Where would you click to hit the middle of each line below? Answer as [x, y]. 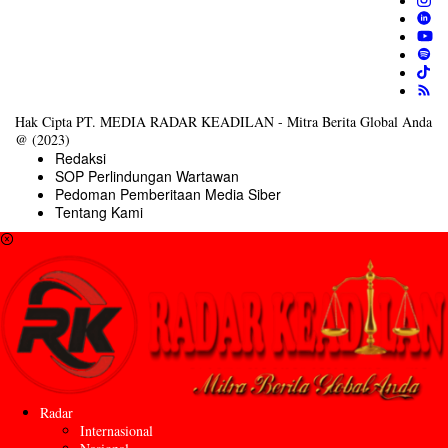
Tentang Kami [99, 211]
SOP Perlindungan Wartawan [147, 175]
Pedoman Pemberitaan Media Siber [168, 193]
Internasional [116, 431]
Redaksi [80, 157]
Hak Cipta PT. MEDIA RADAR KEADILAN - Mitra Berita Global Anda [223, 121]
